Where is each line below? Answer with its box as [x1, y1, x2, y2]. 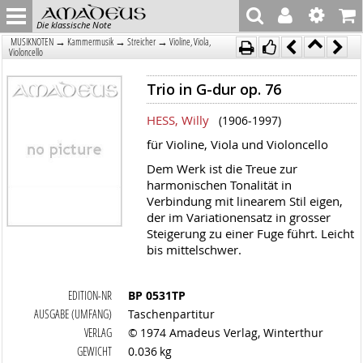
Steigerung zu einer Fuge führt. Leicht [146, 225, 354, 241]
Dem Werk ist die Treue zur [146, 160, 297, 177]
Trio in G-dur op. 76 [146, 79, 281, 99]
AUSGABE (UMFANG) [34, 306, 113, 322]
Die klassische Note [36, 18, 111, 31]
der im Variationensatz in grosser [146, 209, 331, 225]
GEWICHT [77, 344, 113, 359]
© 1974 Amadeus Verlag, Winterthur [128, 325, 324, 340]
